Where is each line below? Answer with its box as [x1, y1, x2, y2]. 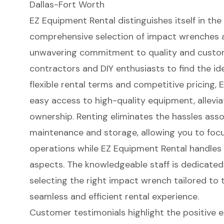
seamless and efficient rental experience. [29, 190, 199, 202]
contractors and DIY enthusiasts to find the [29, 62, 213, 74]
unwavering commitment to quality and [29, 46, 197, 58]
